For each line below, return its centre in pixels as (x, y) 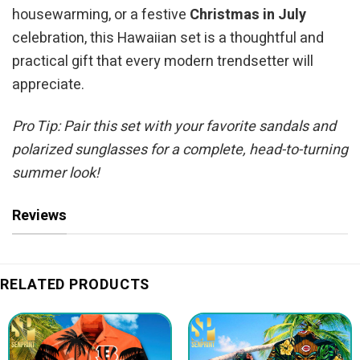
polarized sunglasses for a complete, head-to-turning (180, 150)
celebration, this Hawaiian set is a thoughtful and (168, 38)
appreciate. (48, 84)
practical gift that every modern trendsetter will (163, 61)
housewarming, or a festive (101, 14)
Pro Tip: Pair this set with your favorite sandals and (174, 127)
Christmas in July (248, 14)
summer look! (56, 174)
